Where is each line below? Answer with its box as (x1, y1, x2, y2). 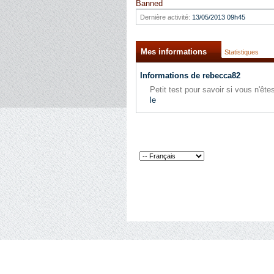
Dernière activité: (140, 13, 190, 21)
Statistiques (224, 48, 259, 56)
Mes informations (141, 47, 207, 56)
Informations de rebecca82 (140, 71, 240, 80)
